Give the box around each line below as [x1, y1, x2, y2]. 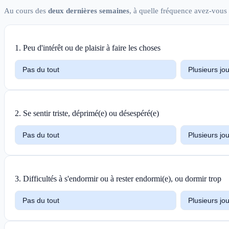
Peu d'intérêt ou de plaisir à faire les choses [23, 43, 161, 53]
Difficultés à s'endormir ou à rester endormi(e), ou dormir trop [23, 174, 221, 184]
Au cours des [4, 6, 48, 15]
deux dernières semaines [48, 6, 129, 15]
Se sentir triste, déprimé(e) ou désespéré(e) [23, 109, 159, 118]
